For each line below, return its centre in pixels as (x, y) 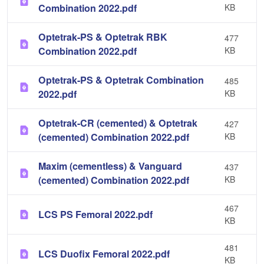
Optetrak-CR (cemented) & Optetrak (118, 123)
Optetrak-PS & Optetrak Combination (121, 80)
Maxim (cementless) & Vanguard (110, 166)
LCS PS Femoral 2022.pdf (95, 214)
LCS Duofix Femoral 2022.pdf (104, 254)
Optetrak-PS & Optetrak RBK (103, 37)
